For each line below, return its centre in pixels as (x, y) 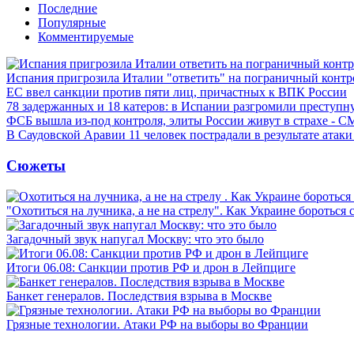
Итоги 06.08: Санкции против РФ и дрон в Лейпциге (151, 267)
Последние (68, 9)
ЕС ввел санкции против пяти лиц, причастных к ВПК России (177, 92)
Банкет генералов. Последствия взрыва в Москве (139, 296)
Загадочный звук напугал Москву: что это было (135, 239)
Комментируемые (86, 37)
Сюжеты (36, 165)
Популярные (72, 23)
